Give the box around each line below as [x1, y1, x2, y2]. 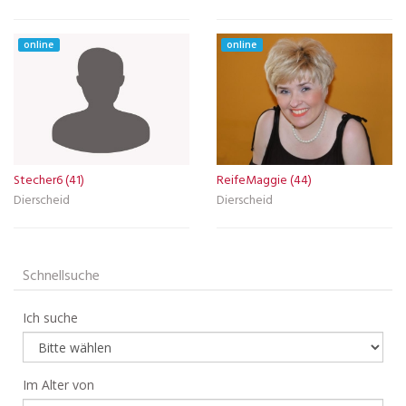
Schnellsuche [23, 265, 100, 288]
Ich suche [23, 309, 78, 326]
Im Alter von [23, 376, 94, 393]
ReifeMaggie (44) [217, 170, 312, 191]
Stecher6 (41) [14, 170, 84, 191]
